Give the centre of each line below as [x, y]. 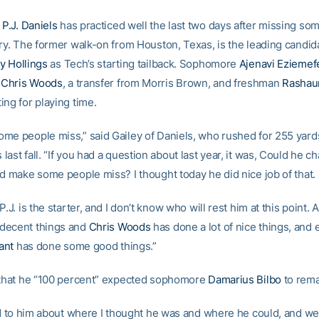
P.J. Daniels [30, 25]
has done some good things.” [85, 246]
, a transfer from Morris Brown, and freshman [172, 83]
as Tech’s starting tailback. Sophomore [143, 64]
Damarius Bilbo [245, 279]
